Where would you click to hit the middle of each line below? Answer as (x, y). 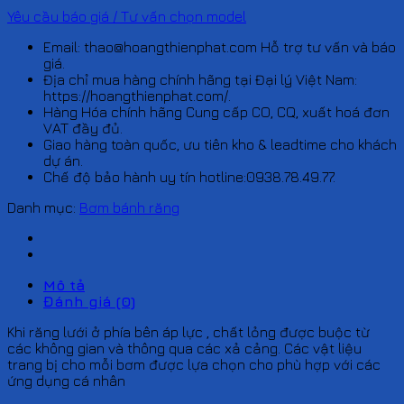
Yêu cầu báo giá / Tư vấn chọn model (127, 16)
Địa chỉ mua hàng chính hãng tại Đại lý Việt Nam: (200, 79)
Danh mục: (43, 207)
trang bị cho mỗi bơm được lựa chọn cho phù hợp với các (194, 364)
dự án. (63, 160)
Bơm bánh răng (129, 207)
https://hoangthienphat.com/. (137, 95)
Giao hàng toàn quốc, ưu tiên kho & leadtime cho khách (220, 144)
